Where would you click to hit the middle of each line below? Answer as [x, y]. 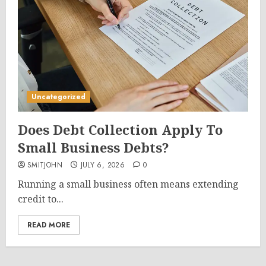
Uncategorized [58, 97]
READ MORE [49, 225]
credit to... [41, 199]
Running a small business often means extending [128, 184]
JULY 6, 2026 [102, 165]
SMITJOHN [45, 165]
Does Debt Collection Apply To [120, 129]
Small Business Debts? [94, 147]
